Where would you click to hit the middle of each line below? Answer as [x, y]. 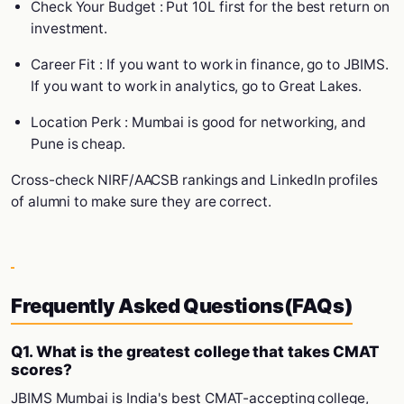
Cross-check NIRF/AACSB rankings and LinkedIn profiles [194, 180]
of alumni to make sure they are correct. [141, 202]
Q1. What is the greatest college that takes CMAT [196, 352]
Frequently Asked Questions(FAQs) [182, 306]
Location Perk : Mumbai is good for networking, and [199, 122]
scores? [41, 370]
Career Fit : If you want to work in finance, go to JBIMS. [210, 64]
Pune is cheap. [78, 144]
